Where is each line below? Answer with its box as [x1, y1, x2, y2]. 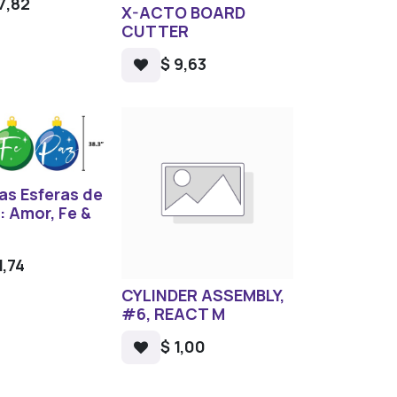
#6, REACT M [121, 302, 225, 324]
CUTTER [121, 20, 189, 43]
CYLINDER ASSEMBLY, [121, 284, 284, 306]
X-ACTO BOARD [121, 2, 245, 24]
